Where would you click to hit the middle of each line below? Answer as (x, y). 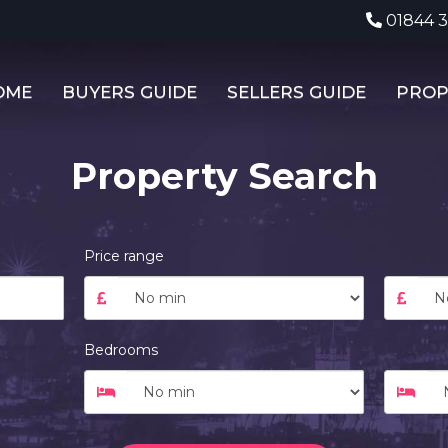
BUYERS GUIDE (129, 92)
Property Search (224, 176)
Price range (124, 256)
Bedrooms (121, 350)
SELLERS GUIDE (296, 92)
